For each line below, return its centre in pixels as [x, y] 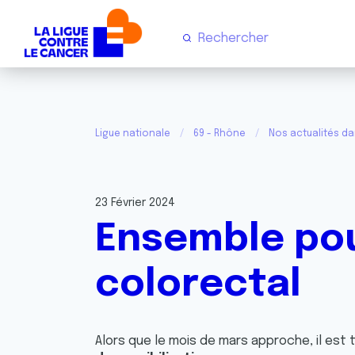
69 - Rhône [219, 134]
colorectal [198, 285]
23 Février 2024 [135, 203]
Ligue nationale [133, 134]
